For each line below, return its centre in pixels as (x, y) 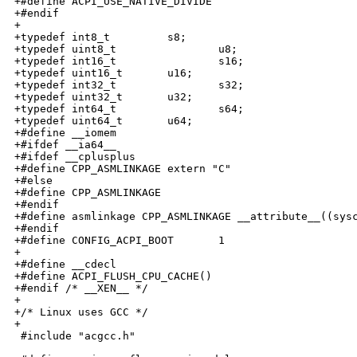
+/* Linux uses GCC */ (81, 312)
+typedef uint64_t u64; (104, 121)
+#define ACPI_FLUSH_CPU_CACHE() (113, 277)
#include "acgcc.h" (75, 336)
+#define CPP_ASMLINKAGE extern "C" (123, 169)
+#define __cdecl (65, 265)
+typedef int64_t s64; (129, 109)
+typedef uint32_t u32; (104, 97)
